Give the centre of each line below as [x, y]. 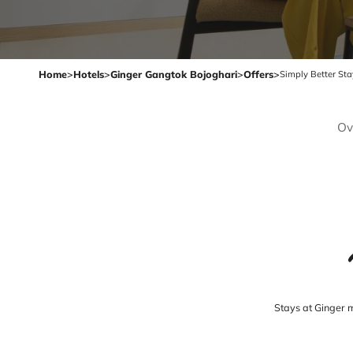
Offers [258, 74]
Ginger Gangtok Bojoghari [174, 74]
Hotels [89, 74]
